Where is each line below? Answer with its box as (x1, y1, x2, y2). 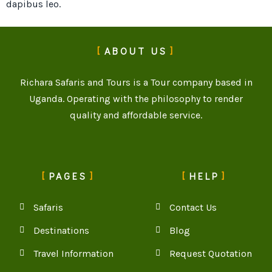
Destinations (33, 224, 89, 236)
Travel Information (33, 247, 114, 259)
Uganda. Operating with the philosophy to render (29, 93, 243, 105)
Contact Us (169, 201, 217, 213)
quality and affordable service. (70, 109, 202, 121)
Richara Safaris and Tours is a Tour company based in (19, 76, 253, 89)
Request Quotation (169, 247, 252, 259)
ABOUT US (104, 44, 168, 58)
